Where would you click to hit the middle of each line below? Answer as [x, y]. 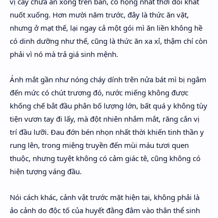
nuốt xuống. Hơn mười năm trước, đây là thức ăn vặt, [99, 14]
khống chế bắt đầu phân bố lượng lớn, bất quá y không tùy [109, 106]
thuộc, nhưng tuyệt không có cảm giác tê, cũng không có [105, 158]
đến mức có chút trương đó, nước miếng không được [99, 92]
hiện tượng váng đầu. [46, 171]
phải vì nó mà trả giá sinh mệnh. [64, 54]
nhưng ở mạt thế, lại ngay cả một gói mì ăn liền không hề [106, 27]
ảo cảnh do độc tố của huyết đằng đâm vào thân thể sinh [105, 210]
